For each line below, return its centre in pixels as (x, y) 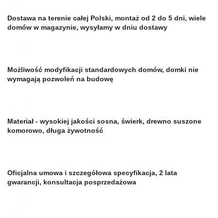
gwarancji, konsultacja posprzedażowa (72, 182)
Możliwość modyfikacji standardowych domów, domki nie (103, 69)
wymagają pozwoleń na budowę (60, 79)
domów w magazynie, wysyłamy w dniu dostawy (87, 27)
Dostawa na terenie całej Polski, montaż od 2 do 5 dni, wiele (107, 18)
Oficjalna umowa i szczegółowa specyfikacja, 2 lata (92, 173)
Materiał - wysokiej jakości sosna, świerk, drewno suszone (104, 121)
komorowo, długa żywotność (55, 130)
